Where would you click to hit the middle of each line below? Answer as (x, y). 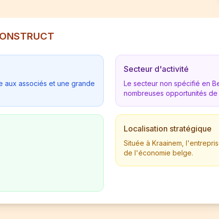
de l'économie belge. (158, 153)
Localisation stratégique (168, 129)
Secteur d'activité (156, 69)
